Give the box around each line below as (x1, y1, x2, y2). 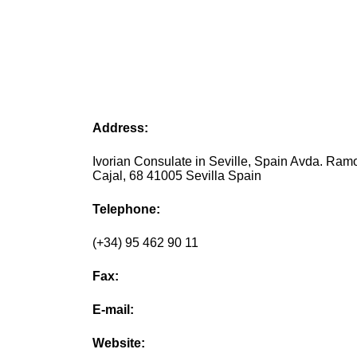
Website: (92, 336, 146, 351)
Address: (92, 121, 149, 135)
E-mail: (92, 303, 135, 317)
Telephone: (92, 202, 161, 217)
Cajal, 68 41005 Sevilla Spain (92, 169, 262, 183)
